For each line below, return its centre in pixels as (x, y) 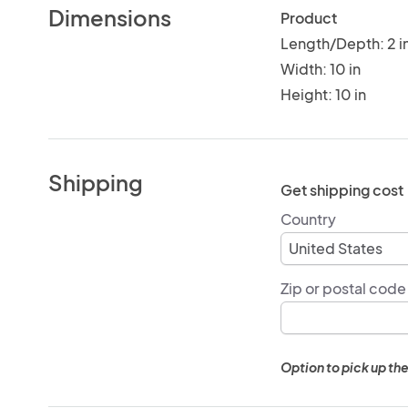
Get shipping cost (342, 189)
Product (308, 17)
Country (308, 219)
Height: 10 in (323, 94)
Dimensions (110, 17)
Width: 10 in (320, 68)
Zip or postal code (343, 288)
